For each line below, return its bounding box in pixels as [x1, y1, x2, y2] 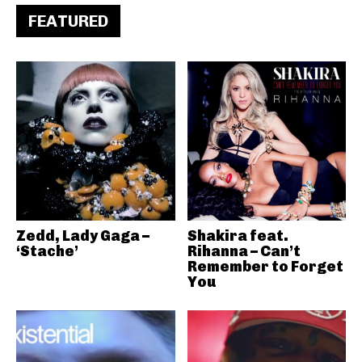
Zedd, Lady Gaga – [16, 226, 149, 245]
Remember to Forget [187, 257, 343, 276]
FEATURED [28, 11, 108, 31]
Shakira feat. [187, 226, 288, 245]
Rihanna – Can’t [187, 242, 301, 260]
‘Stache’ [16, 242, 78, 260]
